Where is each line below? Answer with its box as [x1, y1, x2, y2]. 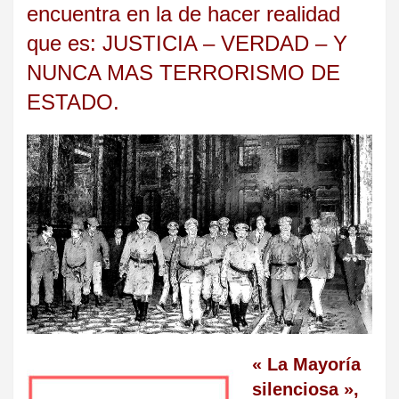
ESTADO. [27, 89, 119, 114]
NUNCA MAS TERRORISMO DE [27, 60, 340, 85]
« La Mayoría [252, 354, 361, 374]
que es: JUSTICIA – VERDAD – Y [27, 30, 347, 55]
